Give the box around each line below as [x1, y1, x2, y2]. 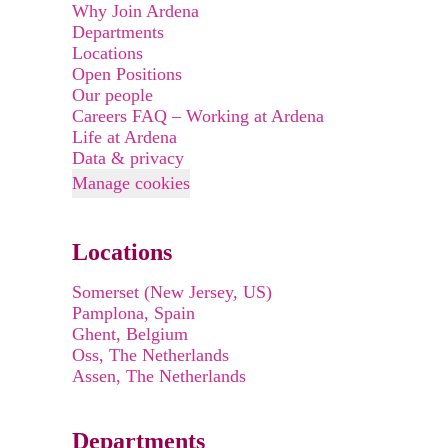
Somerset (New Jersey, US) [72, 282, 272, 302]
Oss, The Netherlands [72, 345, 229, 365]
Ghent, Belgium [72, 324, 188, 344]
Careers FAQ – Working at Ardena [72, 106, 324, 126]
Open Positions [72, 64, 182, 84]
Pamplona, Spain [72, 303, 195, 323]
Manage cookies [72, 173, 190, 193]
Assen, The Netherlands [72, 366, 246, 386]
